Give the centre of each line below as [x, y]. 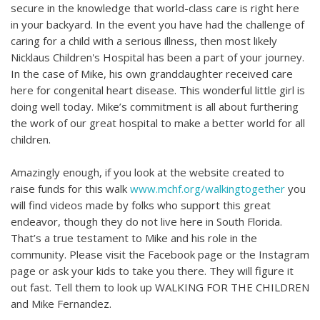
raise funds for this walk [70, 189]
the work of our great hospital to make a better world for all [158, 123]
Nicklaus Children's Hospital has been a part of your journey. [157, 57]
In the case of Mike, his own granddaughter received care [152, 74]
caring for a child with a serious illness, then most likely [144, 41]
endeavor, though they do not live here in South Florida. [146, 222]
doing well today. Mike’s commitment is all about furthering [155, 107]
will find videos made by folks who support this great [141, 205]
